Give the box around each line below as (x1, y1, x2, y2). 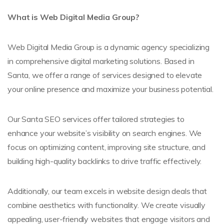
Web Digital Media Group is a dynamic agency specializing (7, 41, 210, 52)
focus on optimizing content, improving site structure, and (7, 141, 205, 152)
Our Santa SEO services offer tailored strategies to (7, 113, 184, 124)
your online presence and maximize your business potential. (7, 83, 213, 94)
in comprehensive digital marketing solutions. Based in (7, 55, 194, 66)
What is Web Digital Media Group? (7, 11, 139, 22)
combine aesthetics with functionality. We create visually (7, 199, 205, 210)
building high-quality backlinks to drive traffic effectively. (7, 155, 202, 166)
